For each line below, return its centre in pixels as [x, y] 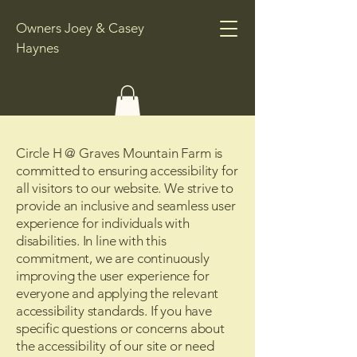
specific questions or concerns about [120, 328]
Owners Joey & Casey [80, 28]
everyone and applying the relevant [118, 293]
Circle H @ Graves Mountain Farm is [120, 153]
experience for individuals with [103, 223]
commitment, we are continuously [113, 258]
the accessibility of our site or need [115, 345]
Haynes [39, 48]
